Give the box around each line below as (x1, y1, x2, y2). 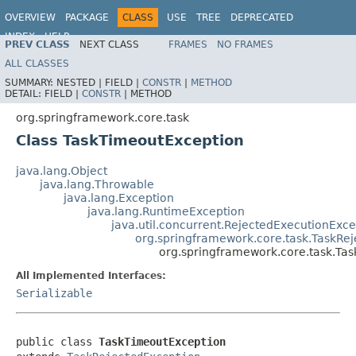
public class (16, 335, 99, 348)
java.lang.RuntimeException (87, 204, 245, 218)
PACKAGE (65, 12, 109, 23)
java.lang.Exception (64, 191, 174, 204)
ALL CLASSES (5, 57, 69, 69)
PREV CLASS (5, 38, 70, 50)
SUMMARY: (5, 76, 56, 88)
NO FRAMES (217, 38, 273, 50)
